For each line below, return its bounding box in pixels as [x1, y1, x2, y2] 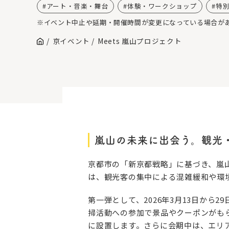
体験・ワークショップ [127, 1, 197, 11]
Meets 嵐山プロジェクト [97, 36, 182, 47]
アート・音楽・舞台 [46, 1, 109, 11]
